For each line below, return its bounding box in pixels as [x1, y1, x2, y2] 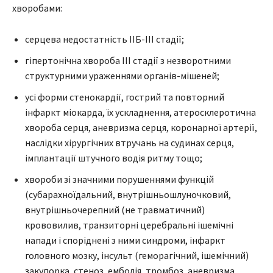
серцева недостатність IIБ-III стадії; [25, 32, 184, 45]
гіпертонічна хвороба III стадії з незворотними [25, 54, 231, 66]
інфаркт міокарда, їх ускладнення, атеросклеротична [25, 105, 256, 118]
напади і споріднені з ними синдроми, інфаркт [25, 233, 225, 246]
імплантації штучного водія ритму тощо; [25, 151, 202, 164]
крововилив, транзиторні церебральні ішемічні [25, 218, 233, 231]
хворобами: [12, 1, 62, 14]
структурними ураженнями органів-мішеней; [25, 69, 219, 82]
